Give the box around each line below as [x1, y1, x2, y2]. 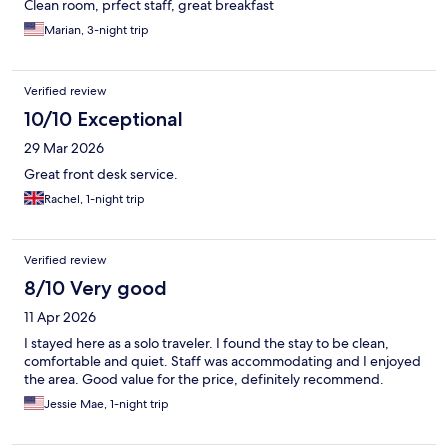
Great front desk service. [24, 165, 178, 184]
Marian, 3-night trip [44, 22, 149, 39]
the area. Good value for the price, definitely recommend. [24, 370, 384, 389]
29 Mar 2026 [24, 139, 104, 158]
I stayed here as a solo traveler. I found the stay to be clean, [24, 334, 389, 353]
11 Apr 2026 [24, 308, 96, 327]
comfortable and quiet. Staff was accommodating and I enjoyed [24, 352, 421, 371]
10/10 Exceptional [24, 107, 183, 132]
